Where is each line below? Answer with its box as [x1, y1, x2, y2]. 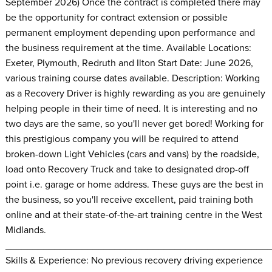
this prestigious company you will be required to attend [5, 132, 239, 145]
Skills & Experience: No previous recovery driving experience [5, 254, 263, 267]
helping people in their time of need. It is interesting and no [5, 102, 257, 115]
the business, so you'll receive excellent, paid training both [5, 193, 253, 206]
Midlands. [5, 223, 46, 236]
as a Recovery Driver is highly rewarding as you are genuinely [5, 87, 265, 100]
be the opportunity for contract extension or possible [5, 11, 228, 24]
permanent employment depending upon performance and [5, 26, 255, 39]
